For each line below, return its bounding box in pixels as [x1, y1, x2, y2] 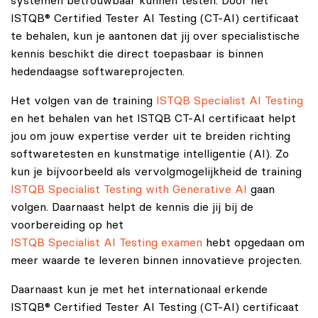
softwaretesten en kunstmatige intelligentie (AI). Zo [11, 148, 289, 160]
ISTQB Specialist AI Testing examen [11, 236, 202, 248]
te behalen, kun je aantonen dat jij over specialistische [11, 30, 300, 42]
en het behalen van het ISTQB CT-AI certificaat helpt [11, 112, 296, 124]
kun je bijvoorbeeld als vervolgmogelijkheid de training [11, 165, 302, 177]
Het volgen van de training [11, 94, 156, 106]
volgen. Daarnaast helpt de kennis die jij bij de [11, 201, 253, 213]
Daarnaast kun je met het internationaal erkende [11, 283, 268, 295]
